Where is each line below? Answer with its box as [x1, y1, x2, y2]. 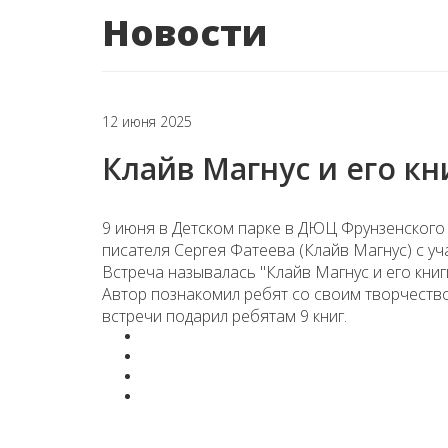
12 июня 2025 [102, 112, 192, 131]
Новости [102, 8, 267, 57]
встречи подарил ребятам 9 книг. [102, 305, 347, 327]
